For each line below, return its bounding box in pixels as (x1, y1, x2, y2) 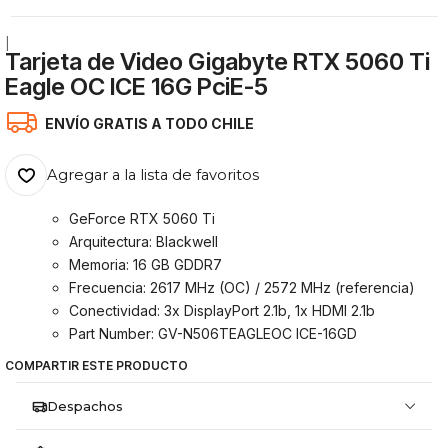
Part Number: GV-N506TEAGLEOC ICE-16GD (69, 324, 358, 342)
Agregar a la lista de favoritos (47, 166, 260, 185)
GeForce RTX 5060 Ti (69, 209, 216, 227)
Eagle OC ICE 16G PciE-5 (5, 72, 269, 101)
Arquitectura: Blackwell (69, 232, 219, 250)
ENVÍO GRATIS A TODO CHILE (45, 114, 255, 132)
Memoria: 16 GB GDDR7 (69, 255, 223, 273)
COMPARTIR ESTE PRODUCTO (5, 358, 189, 374)
